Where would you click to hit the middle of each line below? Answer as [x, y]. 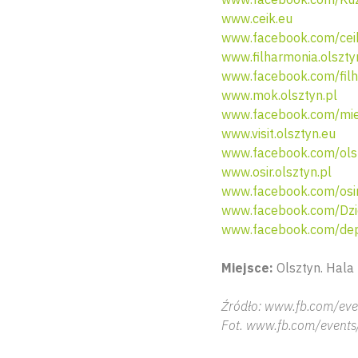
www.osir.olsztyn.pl [276, 172]
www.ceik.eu [257, 18]
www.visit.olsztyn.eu [278, 133]
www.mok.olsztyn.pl [279, 95]
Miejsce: [247, 268]
